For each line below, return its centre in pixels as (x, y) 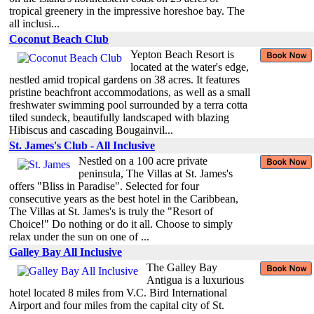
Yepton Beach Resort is (182, 54)
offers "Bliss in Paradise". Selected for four (104, 186)
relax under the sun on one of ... (79, 236)
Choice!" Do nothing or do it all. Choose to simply (121, 224)
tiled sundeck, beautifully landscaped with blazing (119, 117)
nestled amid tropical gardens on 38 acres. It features (124, 79)
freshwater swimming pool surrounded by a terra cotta (128, 104)
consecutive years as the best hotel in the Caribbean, (124, 198)
